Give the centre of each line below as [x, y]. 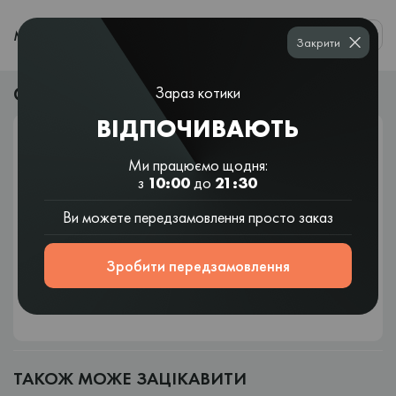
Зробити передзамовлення [198, 265]
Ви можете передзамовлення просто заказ [198, 217]
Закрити [318, 42]
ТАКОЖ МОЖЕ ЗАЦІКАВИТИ [130, 379]
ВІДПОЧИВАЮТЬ [198, 129]
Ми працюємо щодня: [198, 165]
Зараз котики [198, 92]
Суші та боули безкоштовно [120, 94]
